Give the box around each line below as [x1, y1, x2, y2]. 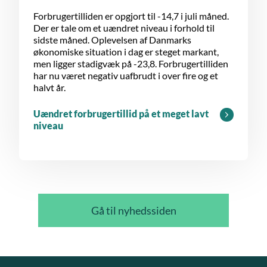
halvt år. [33, 82, 66, 94]
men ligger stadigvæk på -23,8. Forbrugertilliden [33, 58, 228, 70]
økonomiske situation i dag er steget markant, [33, 46, 219, 58]
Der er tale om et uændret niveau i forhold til [33, 22, 215, 34]
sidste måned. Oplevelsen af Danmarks [33, 34, 191, 46]
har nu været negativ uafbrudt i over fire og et [33, 70, 218, 82]
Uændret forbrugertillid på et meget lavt [33, 108, 209, 120]
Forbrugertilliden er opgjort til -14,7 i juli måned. [33, 10, 229, 22]
